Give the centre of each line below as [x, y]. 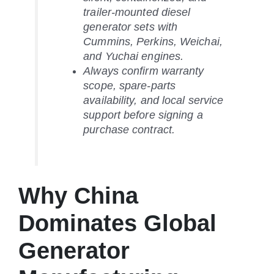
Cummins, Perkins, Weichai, [153, 41]
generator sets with [131, 27]
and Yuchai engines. [134, 56]
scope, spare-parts [130, 85]
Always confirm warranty [144, 71]
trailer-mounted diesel [137, 12]
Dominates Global [117, 223]
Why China [78, 195]
